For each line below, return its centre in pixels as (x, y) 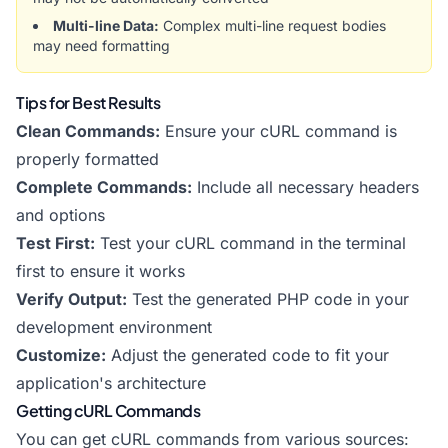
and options (60, 215)
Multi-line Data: (106, 25)
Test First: (55, 243)
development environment (114, 327)
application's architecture (111, 383)
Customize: (61, 355)
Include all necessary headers (305, 187)
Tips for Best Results (88, 102)
